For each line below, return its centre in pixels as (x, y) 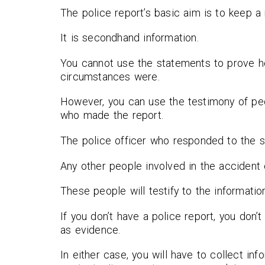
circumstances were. (110, 76)
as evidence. (91, 230)
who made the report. (112, 115)
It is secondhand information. (130, 38)
